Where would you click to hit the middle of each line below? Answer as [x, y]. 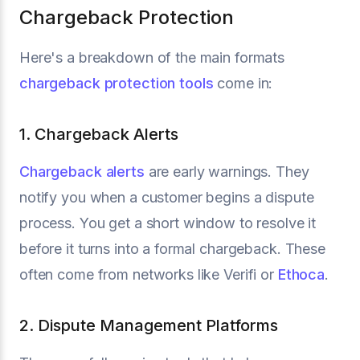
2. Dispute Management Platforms [149, 325]
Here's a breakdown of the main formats [152, 57]
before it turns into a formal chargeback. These [172, 248]
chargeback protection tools [117, 83]
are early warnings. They [227, 171]
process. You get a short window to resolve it [168, 223]
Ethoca [301, 274]
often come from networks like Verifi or [149, 274]
